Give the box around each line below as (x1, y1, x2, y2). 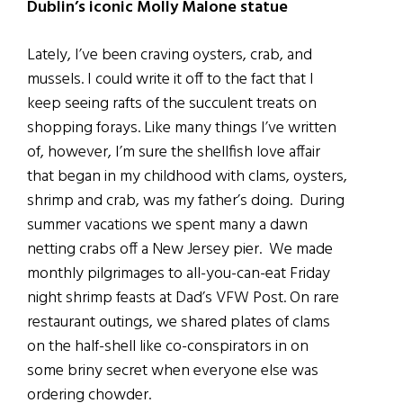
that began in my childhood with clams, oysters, (27, 164, 347, 191)
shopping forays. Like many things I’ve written (27, 115, 336, 142)
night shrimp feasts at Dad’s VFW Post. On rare (27, 285, 339, 312)
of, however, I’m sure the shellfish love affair (27, 139, 320, 166)
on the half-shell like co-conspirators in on (27, 334, 309, 361)
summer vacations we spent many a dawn (27, 212, 308, 239)
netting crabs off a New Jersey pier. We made (27, 237, 333, 264)
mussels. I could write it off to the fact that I (27, 67, 314, 94)
